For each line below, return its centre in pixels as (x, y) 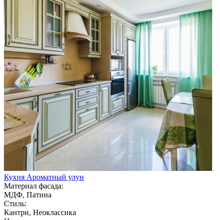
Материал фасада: (34, 186)
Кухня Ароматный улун (44, 177)
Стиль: (15, 203)
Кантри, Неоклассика (40, 212)
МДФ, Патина (28, 194)
